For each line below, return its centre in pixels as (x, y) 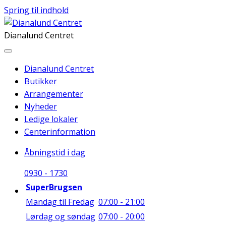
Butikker (41, 81)
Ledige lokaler (51, 119)
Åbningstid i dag (55, 152)
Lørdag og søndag (61, 216)
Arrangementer (54, 94)
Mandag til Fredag (60, 202)
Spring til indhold (36, 10)
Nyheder (41, 106)
